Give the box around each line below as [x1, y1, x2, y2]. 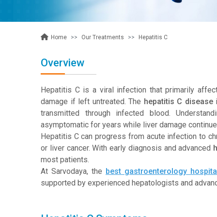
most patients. [41, 155, 89, 164]
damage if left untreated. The [41, 97, 144, 106]
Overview [41, 57, 84, 69]
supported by [41, 178, 86, 187]
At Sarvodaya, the [41, 167, 106, 176]
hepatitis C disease [143, 97, 213, 106]
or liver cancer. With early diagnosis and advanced [41, 143, 214, 153]
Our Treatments [81, 33, 124, 41]
